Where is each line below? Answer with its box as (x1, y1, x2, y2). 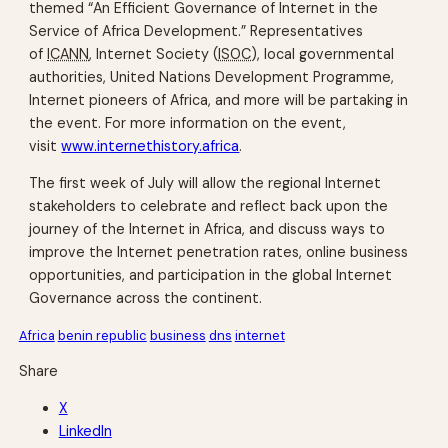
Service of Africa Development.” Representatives (29, 22, 364, 41)
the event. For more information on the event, (29, 114, 347, 133)
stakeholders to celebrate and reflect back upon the (29, 197, 389, 216)
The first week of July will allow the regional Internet (29, 174, 382, 193)
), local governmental (251, 45, 395, 64)
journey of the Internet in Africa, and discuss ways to (29, 220, 386, 239)
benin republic (57, 326, 147, 344)
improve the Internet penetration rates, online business (29, 243, 409, 262)
